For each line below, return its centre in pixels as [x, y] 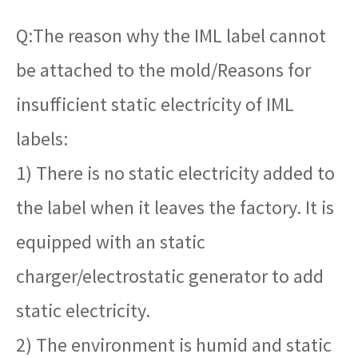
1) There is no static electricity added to [175, 173]
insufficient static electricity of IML [155, 104]
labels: [42, 138]
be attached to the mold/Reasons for [163, 70]
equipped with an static [111, 241]
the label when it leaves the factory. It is [175, 207]
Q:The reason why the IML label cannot [171, 35]
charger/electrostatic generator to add [170, 276]
